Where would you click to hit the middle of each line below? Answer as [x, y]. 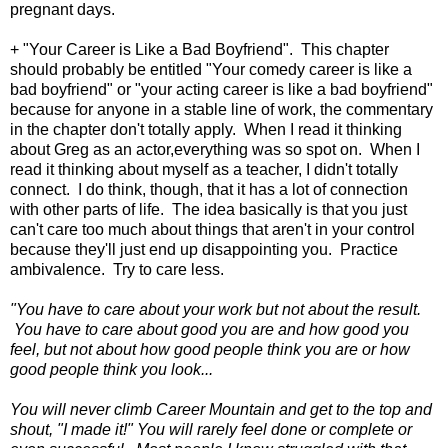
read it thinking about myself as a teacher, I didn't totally [204, 170]
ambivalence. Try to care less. [117, 270]
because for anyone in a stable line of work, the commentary [221, 110]
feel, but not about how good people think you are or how [210, 350]
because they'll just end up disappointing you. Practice [204, 250]
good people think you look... [115, 370]
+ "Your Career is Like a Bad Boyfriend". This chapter [199, 50]
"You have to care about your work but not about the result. [215, 310]
